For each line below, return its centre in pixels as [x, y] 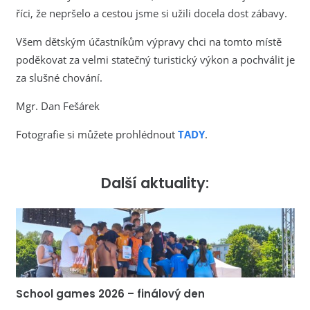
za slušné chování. [59, 77]
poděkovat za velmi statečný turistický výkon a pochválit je [155, 59]
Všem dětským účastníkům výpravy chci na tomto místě [148, 41]
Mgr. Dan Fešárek [57, 106]
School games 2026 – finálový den [110, 294]
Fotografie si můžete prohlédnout [97, 134]
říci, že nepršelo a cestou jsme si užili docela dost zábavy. [151, 13]
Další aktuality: [155, 183]
